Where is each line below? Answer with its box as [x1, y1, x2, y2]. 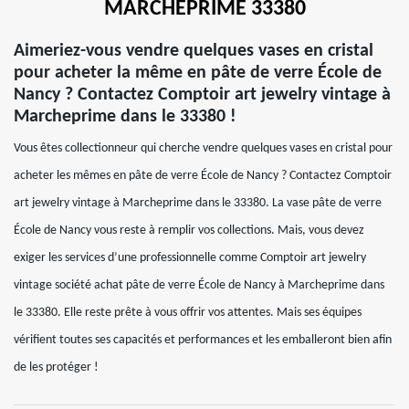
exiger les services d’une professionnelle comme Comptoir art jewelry [14, 251, 366, 265]
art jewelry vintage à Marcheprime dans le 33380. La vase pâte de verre [14, 196, 382, 210]
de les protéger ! [14, 361, 99, 374]
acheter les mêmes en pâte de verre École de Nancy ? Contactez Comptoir [14, 169, 392, 183]
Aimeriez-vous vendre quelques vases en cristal [14, 42, 373, 60]
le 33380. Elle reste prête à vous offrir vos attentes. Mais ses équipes [14, 306, 362, 320]
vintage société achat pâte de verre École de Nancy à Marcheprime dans [14, 278, 384, 292]
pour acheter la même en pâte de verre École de [14, 64, 382, 82]
